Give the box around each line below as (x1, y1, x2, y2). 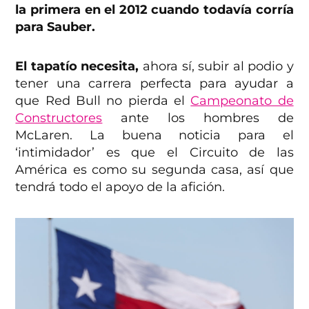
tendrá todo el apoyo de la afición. (15, 179, 229, 195)
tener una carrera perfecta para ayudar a (15, 75, 294, 91)
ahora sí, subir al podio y (139, 58, 294, 74)
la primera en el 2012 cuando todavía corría (15, 1, 294, 17)
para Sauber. (15, 19, 96, 34)
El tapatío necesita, (15, 58, 139, 74)
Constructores (15, 110, 103, 126)
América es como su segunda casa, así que (15, 161, 294, 177)
